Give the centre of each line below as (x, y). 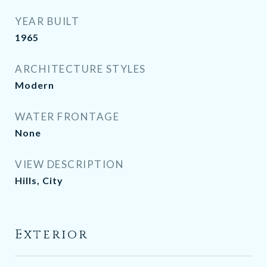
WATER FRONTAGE (67, 117)
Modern (35, 85)
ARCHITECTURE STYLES (80, 69)
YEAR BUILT (47, 21)
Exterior (52, 235)
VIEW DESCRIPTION (69, 164)
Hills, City (39, 180)
